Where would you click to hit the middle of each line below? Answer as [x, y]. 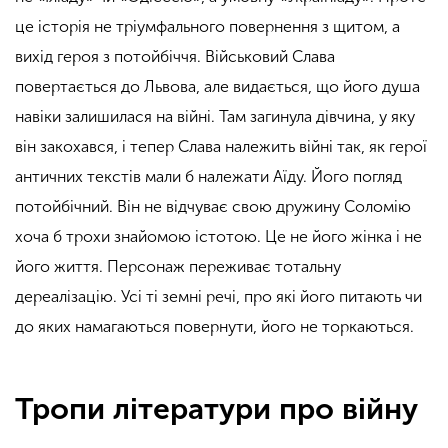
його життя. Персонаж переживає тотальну [178, 266]
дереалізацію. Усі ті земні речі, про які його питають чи [218, 296]
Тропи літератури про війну [216, 409]
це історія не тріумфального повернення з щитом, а [207, 26]
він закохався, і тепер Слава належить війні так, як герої [221, 146]
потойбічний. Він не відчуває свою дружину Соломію [213, 206]
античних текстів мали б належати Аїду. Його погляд [208, 176]
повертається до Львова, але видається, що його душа [217, 86]
